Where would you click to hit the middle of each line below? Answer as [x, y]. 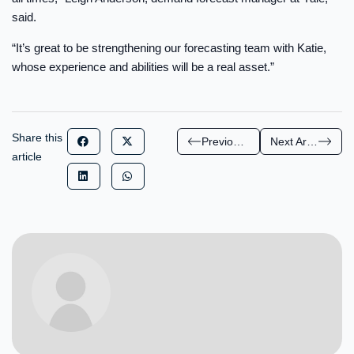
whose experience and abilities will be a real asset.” [143, 66]
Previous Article [239, 141]
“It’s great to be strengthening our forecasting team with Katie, [169, 47]
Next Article [312, 141]
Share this [37, 138]
